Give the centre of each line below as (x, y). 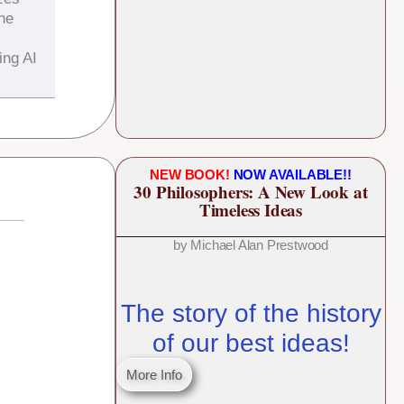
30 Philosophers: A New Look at (251, 192)
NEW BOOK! (192, 175)
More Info (154, 375)
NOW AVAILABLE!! (292, 175)
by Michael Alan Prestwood (251, 245)
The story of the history (251, 314)
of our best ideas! (251, 344)
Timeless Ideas (251, 210)
